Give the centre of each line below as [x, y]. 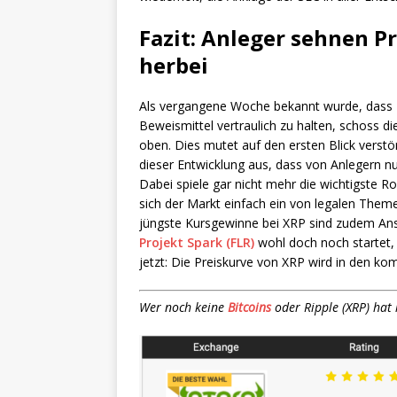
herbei [174, 66]
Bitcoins [249, 307]
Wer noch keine [183, 307]
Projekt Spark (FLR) [197, 243]
